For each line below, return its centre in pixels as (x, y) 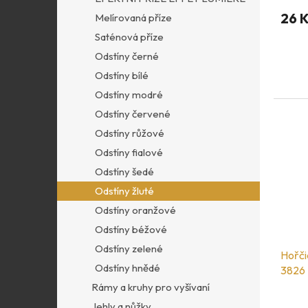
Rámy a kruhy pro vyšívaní (151, 287)
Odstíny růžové (130, 133)
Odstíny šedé (124, 172)
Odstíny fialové (129, 152)
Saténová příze (129, 37)
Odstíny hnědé (128, 268)
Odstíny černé (127, 56)
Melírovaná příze (133, 18)
